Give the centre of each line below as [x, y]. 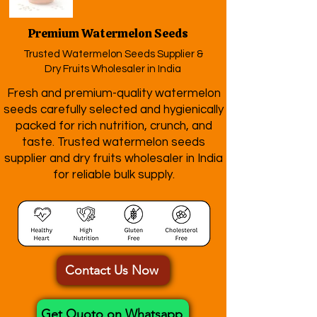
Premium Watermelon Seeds [108, 33]
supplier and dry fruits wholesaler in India [114, 158]
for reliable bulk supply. [114, 175]
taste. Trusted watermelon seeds [114, 142]
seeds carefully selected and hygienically [114, 110]
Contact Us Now [112, 270]
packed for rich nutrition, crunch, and [114, 126]
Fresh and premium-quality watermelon [114, 93]
